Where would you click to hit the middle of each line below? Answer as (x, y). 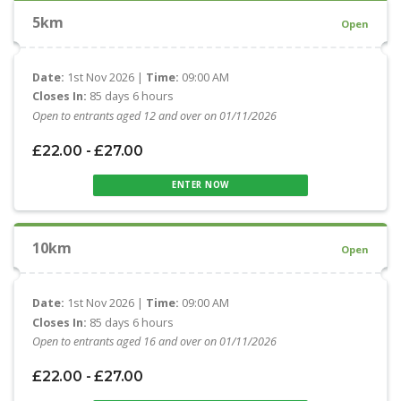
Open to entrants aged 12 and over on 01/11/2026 (154, 116)
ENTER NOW (200, 184)
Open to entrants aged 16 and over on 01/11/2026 (154, 342)
